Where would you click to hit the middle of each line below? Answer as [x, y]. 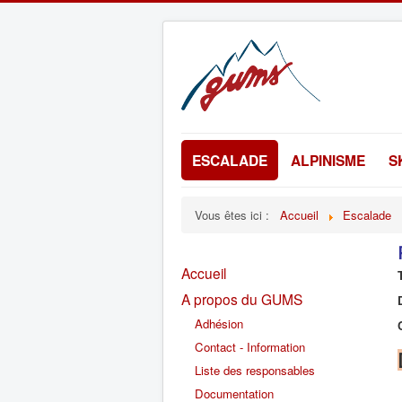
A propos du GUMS [242, 299]
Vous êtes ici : [236, 215]
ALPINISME [328, 160]
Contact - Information [250, 347]
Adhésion [219, 323]
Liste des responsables [255, 370]
